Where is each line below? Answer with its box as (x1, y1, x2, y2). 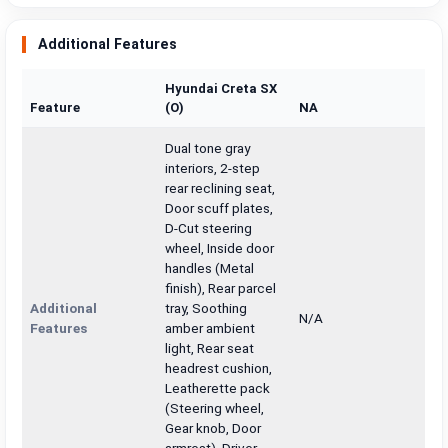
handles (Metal (165, 260, 255, 277)
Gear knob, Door (165, 420, 262, 437)
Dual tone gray (165, 140, 251, 157)
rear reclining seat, (165, 180, 276, 197)
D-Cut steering (165, 220, 253, 237)
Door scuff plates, (165, 200, 274, 217)
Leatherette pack (165, 380, 271, 397)
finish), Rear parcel (165, 280, 277, 297)
